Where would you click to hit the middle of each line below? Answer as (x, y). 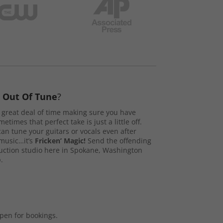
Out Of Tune (30, 96)
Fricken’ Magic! (60, 140)
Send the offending (118, 140)
